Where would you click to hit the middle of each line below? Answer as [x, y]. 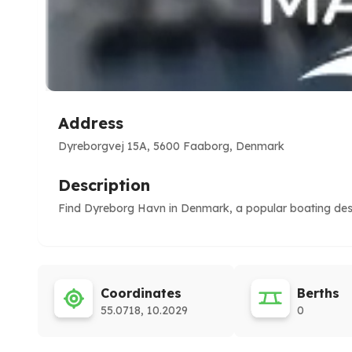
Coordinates [141, 293]
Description [104, 185]
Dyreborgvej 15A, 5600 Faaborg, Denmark [171, 146]
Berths [318, 293]
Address [91, 123]
